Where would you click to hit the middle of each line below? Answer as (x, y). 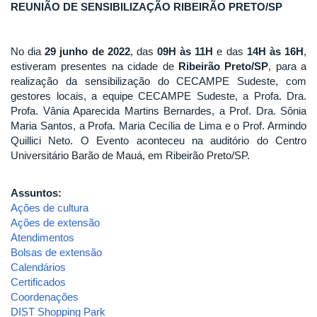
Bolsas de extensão (56, 252)
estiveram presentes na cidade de (94, 66)
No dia (28, 51)
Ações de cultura (50, 207)
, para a (287, 66)
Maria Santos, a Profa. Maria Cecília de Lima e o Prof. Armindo (158, 126)
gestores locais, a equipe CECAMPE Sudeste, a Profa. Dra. (158, 96)
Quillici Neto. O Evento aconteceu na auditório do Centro (158, 140)
